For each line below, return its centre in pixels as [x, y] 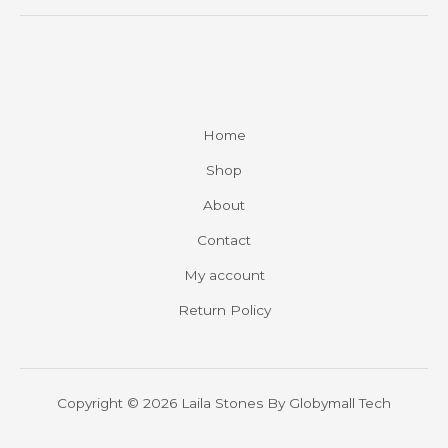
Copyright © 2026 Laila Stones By [173, 403]
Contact [224, 240]
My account [224, 275]
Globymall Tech [340, 403]
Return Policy [224, 310]
